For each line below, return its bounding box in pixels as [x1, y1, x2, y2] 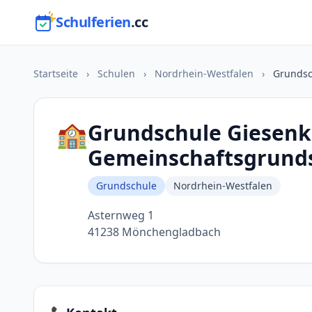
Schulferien [56, 13, 131, 31]
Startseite [33, 67, 78, 80]
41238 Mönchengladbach [88, 224, 221, 240]
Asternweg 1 [88, 208, 154, 223]
